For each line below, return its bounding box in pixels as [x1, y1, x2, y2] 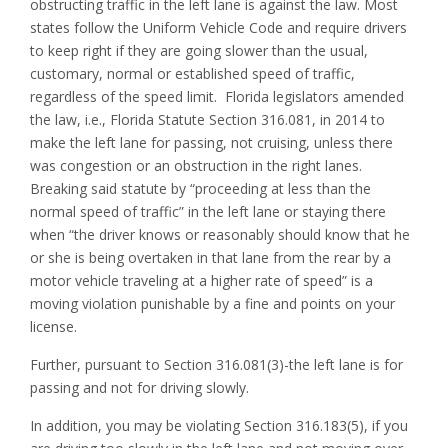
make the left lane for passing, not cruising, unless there [30, 132, 393, 152]
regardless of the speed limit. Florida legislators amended [30, 86, 404, 106]
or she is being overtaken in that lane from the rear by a [30, 247, 391, 267]
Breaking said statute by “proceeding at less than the [30, 178, 371, 198]
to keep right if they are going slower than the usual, [30, 40, 368, 60]
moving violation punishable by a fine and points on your [30, 293, 395, 313]
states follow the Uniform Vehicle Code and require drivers [30, 17, 407, 37]
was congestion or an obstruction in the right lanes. [30, 155, 362, 175]
